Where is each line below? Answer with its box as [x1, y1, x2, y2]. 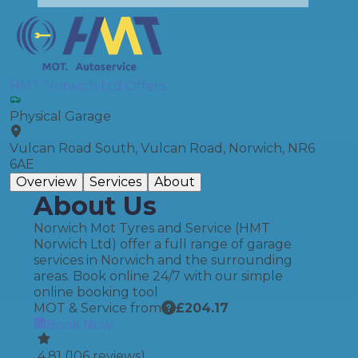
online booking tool [34, 284, 158, 300]
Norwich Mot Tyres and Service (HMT [34, 221, 270, 236]
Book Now [46, 317, 113, 332]
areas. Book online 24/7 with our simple [34, 268, 283, 284]
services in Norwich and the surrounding [34, 253, 292, 268]
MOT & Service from [34, 300, 161, 316]
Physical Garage [10, 109, 111, 124]
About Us [34, 190, 157, 221]
